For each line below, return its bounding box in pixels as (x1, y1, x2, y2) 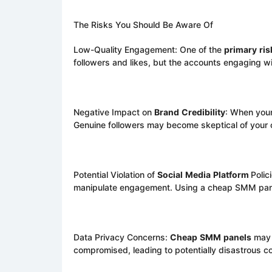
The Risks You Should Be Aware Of (73, 19, 213, 30)
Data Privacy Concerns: (73, 232, 170, 242)
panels (223, 232, 251, 242)
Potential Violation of (73, 169, 157, 180)
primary (224, 44, 257, 55)
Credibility (182, 107, 225, 117)
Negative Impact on (73, 107, 154, 117)
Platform (213, 169, 251, 180)
